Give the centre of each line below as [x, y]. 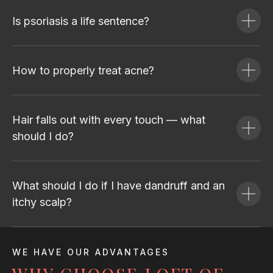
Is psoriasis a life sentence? [81, 21]
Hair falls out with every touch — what [109, 119]
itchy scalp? [42, 202]
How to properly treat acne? [83, 70]
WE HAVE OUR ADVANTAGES [91, 252]
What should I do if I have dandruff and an [119, 185]
